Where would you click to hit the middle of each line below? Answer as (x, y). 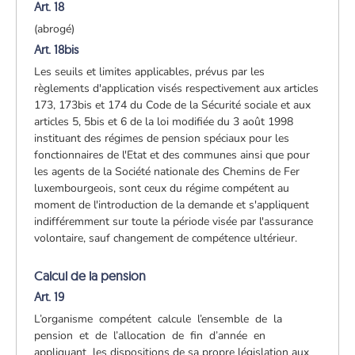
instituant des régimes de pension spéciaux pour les (162, 138)
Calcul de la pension (90, 275)
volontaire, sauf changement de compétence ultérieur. (166, 238)
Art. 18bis (57, 49)
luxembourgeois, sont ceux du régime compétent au (162, 188)
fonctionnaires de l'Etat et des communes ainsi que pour (172, 155)
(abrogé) (55, 29)
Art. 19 (50, 296)
